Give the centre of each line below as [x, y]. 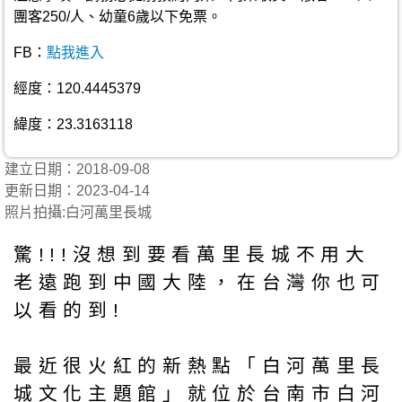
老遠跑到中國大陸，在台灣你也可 [200, 282]
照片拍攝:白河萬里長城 [78, 212]
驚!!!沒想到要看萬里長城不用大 [192, 254]
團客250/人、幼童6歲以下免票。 [118, 17]
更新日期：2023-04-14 [77, 191]
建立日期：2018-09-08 [84, 169]
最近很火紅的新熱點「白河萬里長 [200, 365]
